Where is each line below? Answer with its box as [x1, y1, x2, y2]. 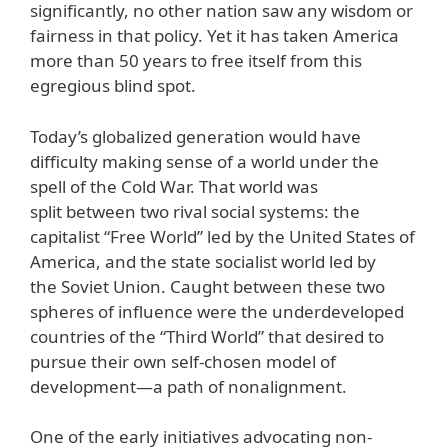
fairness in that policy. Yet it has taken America [30, 24, 399, 48]
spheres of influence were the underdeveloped [30, 299, 404, 323]
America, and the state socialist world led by [30, 249, 376, 273]
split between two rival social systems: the [30, 199, 360, 223]
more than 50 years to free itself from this [30, 49, 362, 73]
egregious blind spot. [30, 74, 196, 98]
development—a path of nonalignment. [30, 374, 347, 398]
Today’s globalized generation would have [30, 124, 361, 148]
